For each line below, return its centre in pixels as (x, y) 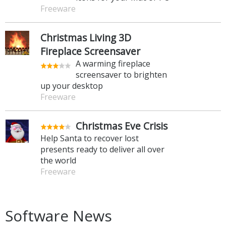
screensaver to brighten (121, 74)
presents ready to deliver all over (102, 149)
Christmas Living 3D (86, 37)
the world (58, 160)
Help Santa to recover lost (90, 138)
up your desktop (72, 86)
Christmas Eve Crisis (122, 126)
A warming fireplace (113, 63)
